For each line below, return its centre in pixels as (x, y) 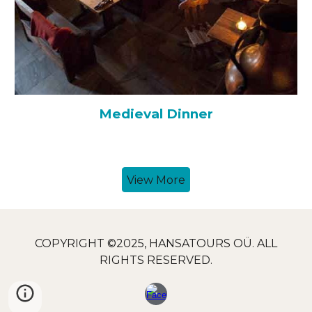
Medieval (133, 114)
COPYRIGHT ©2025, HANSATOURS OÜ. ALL (156, 243)
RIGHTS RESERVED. (156, 260)
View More (156, 180)
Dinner (190, 114)
